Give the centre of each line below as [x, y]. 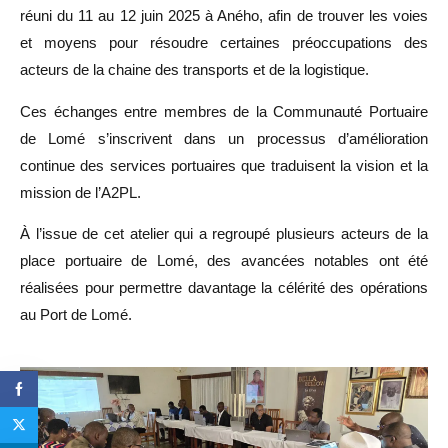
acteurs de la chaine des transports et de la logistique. [194, 70]
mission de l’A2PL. [80, 192]
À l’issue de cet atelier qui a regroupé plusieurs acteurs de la [224, 234]
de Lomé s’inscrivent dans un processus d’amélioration [224, 138]
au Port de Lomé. [76, 315]
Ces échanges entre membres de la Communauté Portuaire [224, 111]
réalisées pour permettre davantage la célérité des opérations [224, 288]
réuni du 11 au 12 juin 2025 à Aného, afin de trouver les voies [224, 16]
